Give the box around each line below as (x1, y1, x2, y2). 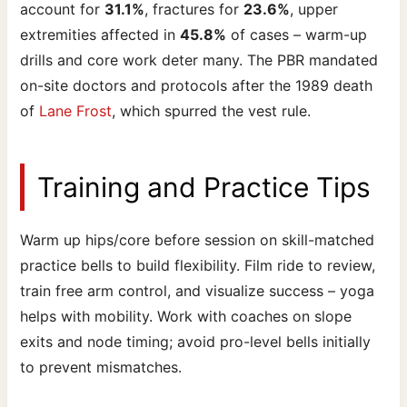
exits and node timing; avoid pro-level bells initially (20, 332, 372, 351)
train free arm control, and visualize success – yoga (20, 281, 375, 300)
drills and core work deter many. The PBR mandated (20, 50, 379, 69)
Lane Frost (39, 101, 113, 120)
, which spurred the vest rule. (112, 101, 312, 120)
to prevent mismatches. (20, 357, 183, 376)
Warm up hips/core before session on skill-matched (20, 230, 375, 249)
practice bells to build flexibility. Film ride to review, (20, 255, 376, 274)
